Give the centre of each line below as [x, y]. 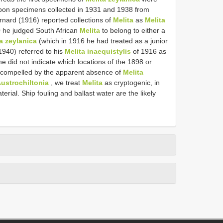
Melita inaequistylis [98, 51]
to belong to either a [133, 30]
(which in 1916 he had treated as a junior [102, 41]
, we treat [65, 82]
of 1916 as [149, 51]
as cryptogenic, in [131, 82]
